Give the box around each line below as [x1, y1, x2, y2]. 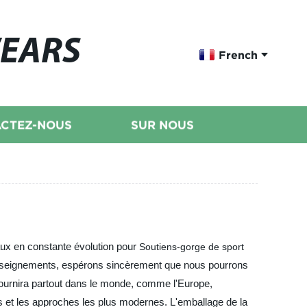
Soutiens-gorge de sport [139, 241, 244, 252]
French [219, 48, 258, 61]
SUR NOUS [131, 118, 194, 132]
